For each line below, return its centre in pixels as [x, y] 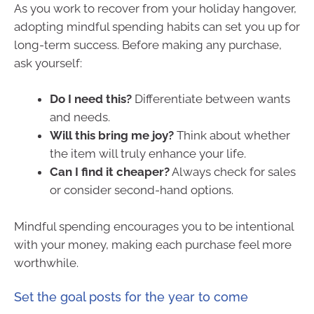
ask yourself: [48, 63]
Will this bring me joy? [112, 136]
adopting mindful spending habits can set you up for [157, 26]
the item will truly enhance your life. [148, 154]
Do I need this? [91, 99]
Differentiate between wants [211, 99]
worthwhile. [46, 262]
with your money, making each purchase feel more [153, 244]
